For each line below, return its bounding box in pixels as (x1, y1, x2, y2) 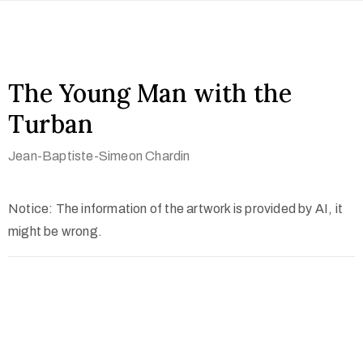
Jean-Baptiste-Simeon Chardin (8, 149, 190, 163)
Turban (8, 109, 93, 139)
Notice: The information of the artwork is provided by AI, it (8, 202, 344, 216)
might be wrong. (8, 224, 102, 238)
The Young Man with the (8, 78, 292, 109)
